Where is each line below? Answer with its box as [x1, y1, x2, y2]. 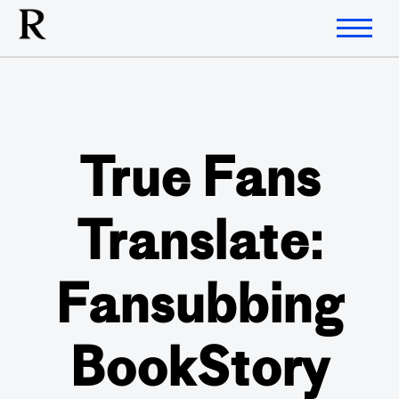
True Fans [78, 157, 321, 209]
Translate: [76, 220, 323, 273]
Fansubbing [55, 283, 344, 336]
